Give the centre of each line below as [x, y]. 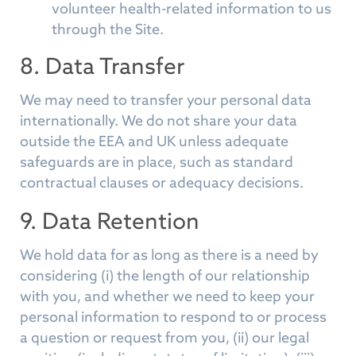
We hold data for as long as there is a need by [169, 255]
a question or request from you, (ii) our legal [164, 337]
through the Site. [108, 29]
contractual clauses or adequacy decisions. [162, 182]
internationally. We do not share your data [159, 120]
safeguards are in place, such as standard [157, 162]
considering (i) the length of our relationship [165, 275]
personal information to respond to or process [173, 317]
